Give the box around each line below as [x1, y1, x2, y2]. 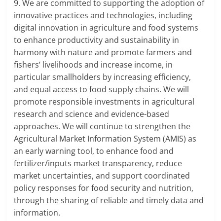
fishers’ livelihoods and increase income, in [14, 59, 173, 71]
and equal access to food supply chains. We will [14, 84, 189, 95]
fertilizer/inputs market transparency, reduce [14, 158, 183, 169]
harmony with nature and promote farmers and [14, 47, 192, 58]
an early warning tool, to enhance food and [14, 146, 174, 157]
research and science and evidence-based [14, 109, 170, 120]
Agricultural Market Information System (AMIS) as [14, 133, 197, 145]
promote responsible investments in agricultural [14, 96, 195, 108]
